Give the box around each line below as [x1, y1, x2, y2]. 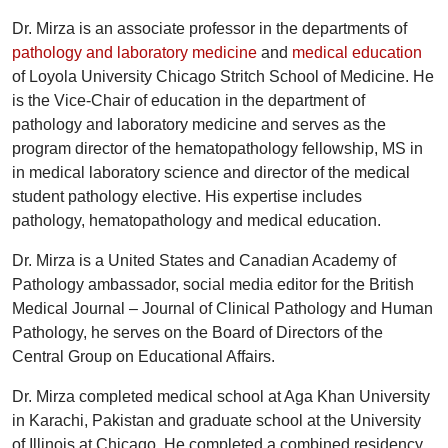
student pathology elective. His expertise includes [12, 188, 362, 206]
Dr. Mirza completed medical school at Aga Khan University [12, 388, 430, 406]
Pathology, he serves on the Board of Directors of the [12, 324, 383, 342]
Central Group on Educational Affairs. [12, 348, 275, 366]
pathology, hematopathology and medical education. [12, 212, 381, 230]
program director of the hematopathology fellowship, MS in [12, 140, 423, 158]
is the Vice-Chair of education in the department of [12, 92, 365, 110]
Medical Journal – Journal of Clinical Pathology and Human [12, 300, 433, 318]
